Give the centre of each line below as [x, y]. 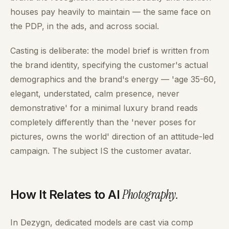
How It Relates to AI [66, 194]
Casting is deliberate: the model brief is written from [110, 51]
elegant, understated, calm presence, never [95, 94]
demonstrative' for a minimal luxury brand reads [104, 108]
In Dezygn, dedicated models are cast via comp [102, 222]
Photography [149, 194]
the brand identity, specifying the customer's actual [109, 65]
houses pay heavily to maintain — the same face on [110, 12]
